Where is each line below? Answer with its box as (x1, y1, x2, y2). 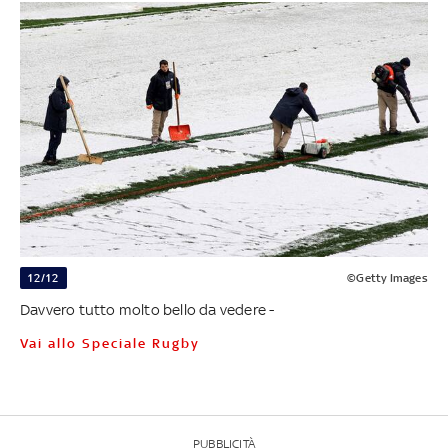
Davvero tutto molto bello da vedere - (19, 301, 275, 319)
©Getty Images (347, 271, 428, 286)
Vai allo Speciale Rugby (28, 336, 200, 352)
